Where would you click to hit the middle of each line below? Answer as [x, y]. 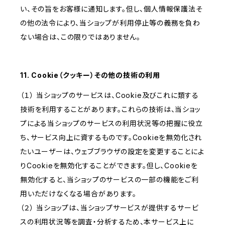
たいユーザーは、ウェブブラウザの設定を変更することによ [112, 152]
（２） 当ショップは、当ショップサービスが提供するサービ [109, 208]
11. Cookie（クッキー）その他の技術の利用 [90, 75]
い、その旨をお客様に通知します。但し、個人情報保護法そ [111, 9]
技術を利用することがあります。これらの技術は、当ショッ [110, 109]
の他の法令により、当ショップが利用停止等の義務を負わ [110, 23]
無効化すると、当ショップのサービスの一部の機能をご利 [109, 180]
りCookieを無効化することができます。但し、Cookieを [109, 166]
